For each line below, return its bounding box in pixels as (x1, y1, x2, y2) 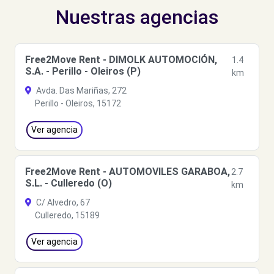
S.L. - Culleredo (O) (25, 177, 112, 189)
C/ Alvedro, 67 (34, 198, 90, 207)
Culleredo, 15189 (35, 210, 100, 220)
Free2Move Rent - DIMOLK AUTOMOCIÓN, (25, 54, 217, 65)
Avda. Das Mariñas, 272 (34, 86, 127, 95)
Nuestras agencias (56, 6, 218, 29)
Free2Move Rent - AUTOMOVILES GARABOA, (25, 166, 230, 177)
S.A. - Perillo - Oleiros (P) (25, 65, 141, 77)
